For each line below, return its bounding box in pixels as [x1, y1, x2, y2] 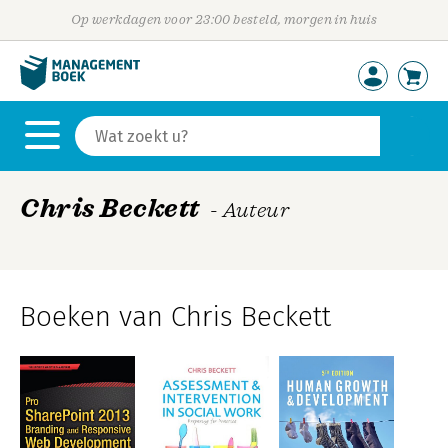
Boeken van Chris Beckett [20, 300, 331, 333]
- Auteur [209, 198, 289, 222]
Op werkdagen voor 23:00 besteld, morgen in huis [70, 12, 378, 27]
